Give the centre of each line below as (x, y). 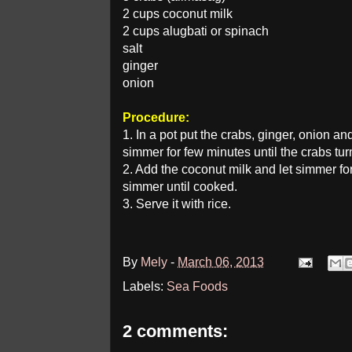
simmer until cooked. (180, 187)
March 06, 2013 (221, 262)
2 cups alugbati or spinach (196, 31)
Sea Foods (197, 286)
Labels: (145, 286)
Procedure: (156, 117)
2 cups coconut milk (178, 14)
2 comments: (175, 331)
